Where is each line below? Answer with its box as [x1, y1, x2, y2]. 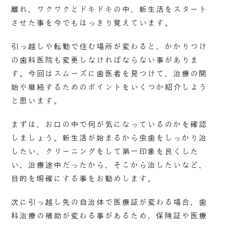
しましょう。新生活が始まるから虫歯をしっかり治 [11, 134, 208, 142]
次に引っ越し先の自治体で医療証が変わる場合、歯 [11, 198, 208, 206]
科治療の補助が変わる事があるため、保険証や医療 [11, 211, 208, 219]
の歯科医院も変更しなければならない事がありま [11, 56, 199, 64]
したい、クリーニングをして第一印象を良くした [11, 147, 199, 155]
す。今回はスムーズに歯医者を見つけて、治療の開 [11, 69, 208, 77]
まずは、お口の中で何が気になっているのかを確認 [11, 120, 208, 128]
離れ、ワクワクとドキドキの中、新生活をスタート [11, 5, 208, 13]
